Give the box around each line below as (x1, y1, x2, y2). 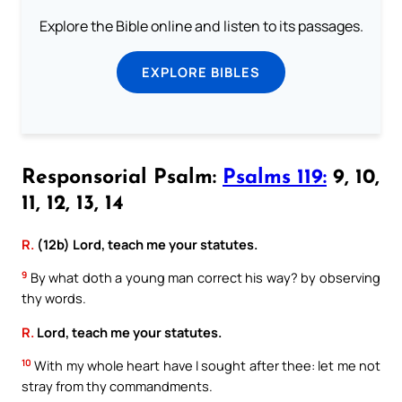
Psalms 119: (223, 167, 327, 188)
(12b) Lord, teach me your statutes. (34, 234, 258, 253)
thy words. (22, 289, 86, 308)
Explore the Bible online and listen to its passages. (39, 16, 363, 37)
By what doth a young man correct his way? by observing (27, 268, 380, 287)
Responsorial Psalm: (22, 167, 223, 188)
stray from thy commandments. (22, 377, 213, 396)
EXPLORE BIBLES (142, 63, 260, 82)
